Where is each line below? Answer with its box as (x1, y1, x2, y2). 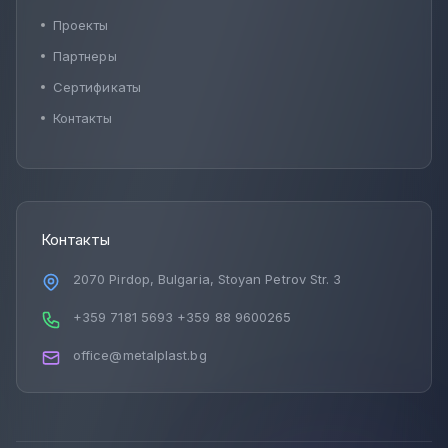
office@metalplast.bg (73, 346, 207, 363)
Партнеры (53, 47, 117, 64)
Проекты (53, 16, 109, 33)
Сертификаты (53, 78, 141, 95)
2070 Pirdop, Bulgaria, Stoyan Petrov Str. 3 (73, 270, 342, 287)
